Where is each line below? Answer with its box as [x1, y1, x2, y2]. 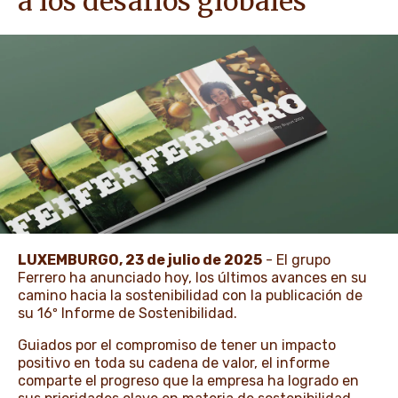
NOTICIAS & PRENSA [68, 46, 254, 68]
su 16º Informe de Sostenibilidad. [18, 305, 237, 322]
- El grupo [262, 251, 330, 268]
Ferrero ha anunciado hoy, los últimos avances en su [18, 269, 367, 286]
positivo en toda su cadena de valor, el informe [18, 354, 330, 371]
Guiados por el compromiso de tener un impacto [18, 337, 336, 354]
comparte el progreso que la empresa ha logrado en [18, 372, 359, 389]
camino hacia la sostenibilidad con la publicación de [18, 287, 362, 304]
